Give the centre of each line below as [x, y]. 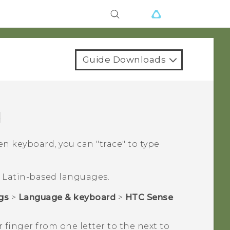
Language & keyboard [67, 198]
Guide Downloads [124, 60]
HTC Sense [149, 198]
